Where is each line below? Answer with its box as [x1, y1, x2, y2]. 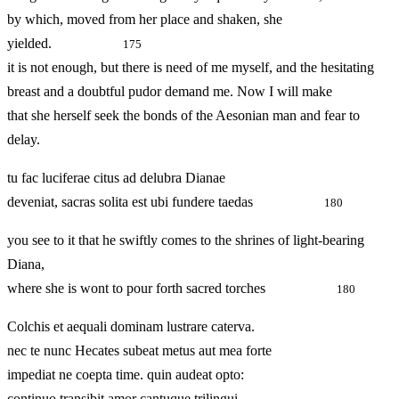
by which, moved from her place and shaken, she [7, 12, 282, 28]
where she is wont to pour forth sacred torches [7, 281, 337, 297]
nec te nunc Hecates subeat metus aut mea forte [7, 343, 272, 359]
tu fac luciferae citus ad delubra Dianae [7, 170, 225, 186]
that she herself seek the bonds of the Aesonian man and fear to [7, 108, 360, 124]
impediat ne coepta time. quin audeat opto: [7, 367, 244, 383]
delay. [7, 132, 40, 148]
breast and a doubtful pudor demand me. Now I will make [7, 84, 332, 100]
